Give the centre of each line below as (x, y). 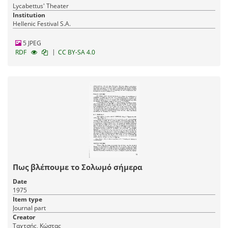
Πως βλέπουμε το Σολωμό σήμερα (78, 167)
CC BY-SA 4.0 (77, 52)
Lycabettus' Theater (41, 6)
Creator (24, 217)
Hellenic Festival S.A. (42, 23)
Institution (29, 15)
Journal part (29, 208)
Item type (27, 199)
